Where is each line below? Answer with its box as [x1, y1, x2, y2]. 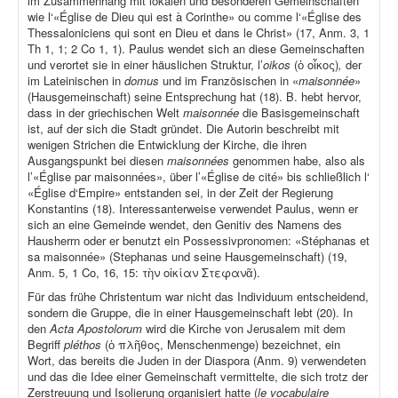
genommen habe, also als [233, 152, 365, 170]
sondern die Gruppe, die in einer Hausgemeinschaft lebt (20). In [28, 304, 353, 322]
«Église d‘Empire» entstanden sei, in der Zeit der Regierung [28, 184, 333, 202]
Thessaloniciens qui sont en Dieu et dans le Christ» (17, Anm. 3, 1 [28, 24, 370, 42]
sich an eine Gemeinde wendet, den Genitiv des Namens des [28, 216, 342, 234]
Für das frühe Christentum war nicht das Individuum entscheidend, [28, 288, 369, 306]
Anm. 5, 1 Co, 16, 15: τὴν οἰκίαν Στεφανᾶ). [28, 264, 260, 282]
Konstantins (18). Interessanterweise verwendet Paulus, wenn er [28, 200, 358, 218]
